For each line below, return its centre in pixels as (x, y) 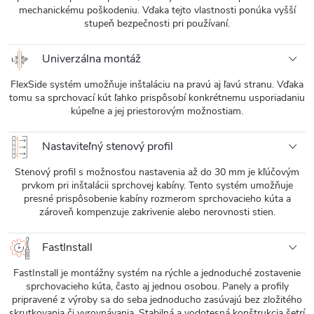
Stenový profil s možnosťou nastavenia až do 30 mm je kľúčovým (157, 172)
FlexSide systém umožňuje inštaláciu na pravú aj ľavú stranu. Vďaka (157, 85)
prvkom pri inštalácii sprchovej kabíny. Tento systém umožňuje (157, 186)
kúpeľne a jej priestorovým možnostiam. (157, 111)
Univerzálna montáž (90, 59)
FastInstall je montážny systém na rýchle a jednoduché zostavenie (157, 273)
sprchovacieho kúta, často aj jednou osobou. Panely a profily (157, 287)
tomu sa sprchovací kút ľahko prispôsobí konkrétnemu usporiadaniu (157, 98)
